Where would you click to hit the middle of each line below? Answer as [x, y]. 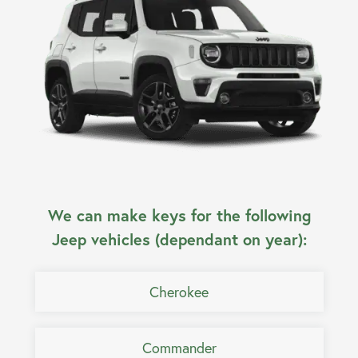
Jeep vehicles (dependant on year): [179, 240]
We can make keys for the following [179, 216]
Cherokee [179, 292]
